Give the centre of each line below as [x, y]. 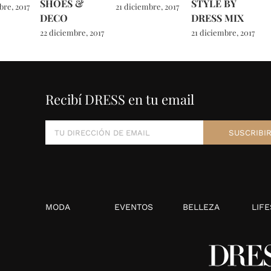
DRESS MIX [218, 18]
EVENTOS [133, 207]
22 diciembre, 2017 [72, 33]
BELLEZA [201, 207]
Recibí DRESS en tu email [120, 100]
